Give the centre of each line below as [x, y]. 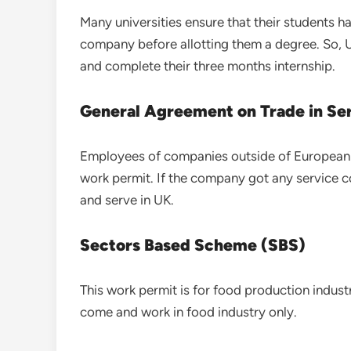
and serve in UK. [127, 200]
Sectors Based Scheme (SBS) [193, 245]
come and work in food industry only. [188, 312]
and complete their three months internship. [208, 66]
